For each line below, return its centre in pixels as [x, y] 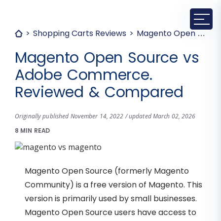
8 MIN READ [33, 131]
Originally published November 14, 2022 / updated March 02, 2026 [105, 116]
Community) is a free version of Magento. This [113, 185]
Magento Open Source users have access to [110, 213]
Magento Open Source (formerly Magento [107, 171]
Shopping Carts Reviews [80, 33]
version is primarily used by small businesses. [111, 199]
